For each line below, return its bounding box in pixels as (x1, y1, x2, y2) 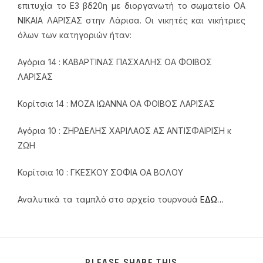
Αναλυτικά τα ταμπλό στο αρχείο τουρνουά (18, 194, 200, 205)
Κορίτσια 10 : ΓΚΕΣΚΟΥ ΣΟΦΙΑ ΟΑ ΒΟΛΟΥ (18, 167, 183, 178)
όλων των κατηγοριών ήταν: (18, 30, 131, 41)
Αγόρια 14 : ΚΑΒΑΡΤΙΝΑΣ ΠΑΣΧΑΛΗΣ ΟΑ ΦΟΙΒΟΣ (18, 57, 212, 68)
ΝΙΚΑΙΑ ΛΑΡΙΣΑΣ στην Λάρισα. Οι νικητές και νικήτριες (18, 15, 245, 26)
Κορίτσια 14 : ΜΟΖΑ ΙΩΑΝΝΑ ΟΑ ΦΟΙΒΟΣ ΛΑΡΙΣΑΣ (18, 99, 215, 109)
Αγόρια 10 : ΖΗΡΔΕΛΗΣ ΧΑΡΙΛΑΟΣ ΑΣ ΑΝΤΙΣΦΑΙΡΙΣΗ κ (18, 126, 231, 136)
